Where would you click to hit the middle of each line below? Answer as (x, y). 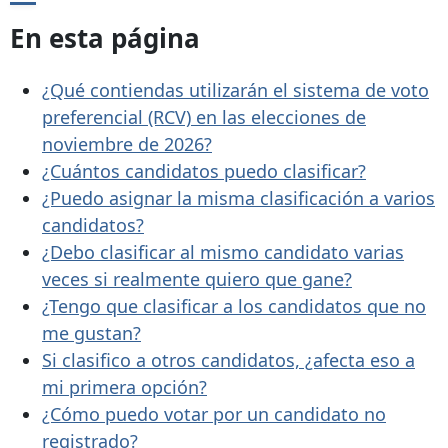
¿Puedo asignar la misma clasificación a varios (238, 197)
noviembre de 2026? (127, 143)
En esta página (105, 38)
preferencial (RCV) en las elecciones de (204, 116)
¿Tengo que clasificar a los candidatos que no (234, 305)
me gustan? (91, 332)
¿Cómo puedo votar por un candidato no (214, 413)
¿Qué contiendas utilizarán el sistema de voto (235, 89)
